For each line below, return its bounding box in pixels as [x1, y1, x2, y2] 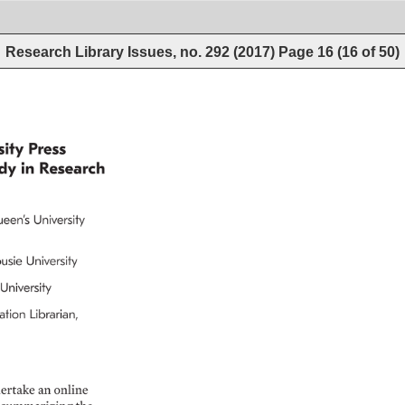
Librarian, [29, 307, 81, 321]
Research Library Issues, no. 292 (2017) [5, 43, 278, 60]
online [52, 382, 88, 396]
